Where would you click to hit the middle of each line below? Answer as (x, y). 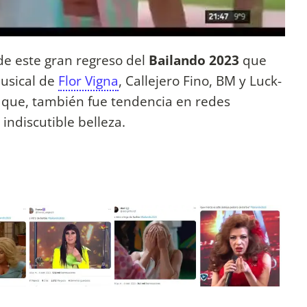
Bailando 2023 (196, 60)
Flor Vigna (88, 80)
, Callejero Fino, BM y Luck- (200, 80)
